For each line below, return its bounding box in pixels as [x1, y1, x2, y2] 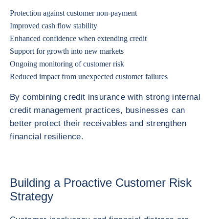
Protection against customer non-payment [10, 9, 137, 17]
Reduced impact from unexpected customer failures [10, 72, 168, 81]
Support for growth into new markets [10, 47, 124, 55]
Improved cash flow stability [10, 22, 97, 30]
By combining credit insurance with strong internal [10, 92, 200, 102]
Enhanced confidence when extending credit [10, 34, 147, 43]
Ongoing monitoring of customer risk [10, 60, 124, 68]
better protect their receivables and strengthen [10, 119, 186, 128]
